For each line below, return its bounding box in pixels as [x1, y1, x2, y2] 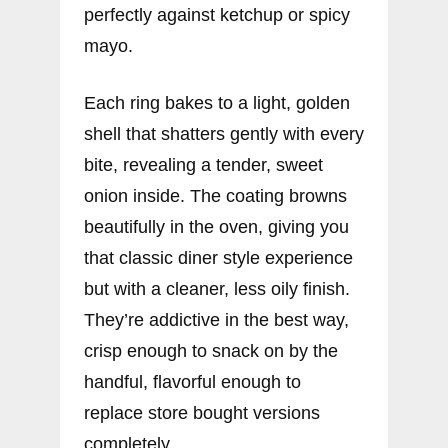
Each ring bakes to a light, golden [84, 92, 350, 113]
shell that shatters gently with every [84, 123, 364, 144]
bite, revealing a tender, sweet [84, 154, 323, 175]
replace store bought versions [84, 402, 320, 423]
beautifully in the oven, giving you [84, 216, 349, 237]
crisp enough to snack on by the [84, 340, 338, 361]
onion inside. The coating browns [84, 185, 347, 206]
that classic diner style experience [84, 247, 353, 268]
